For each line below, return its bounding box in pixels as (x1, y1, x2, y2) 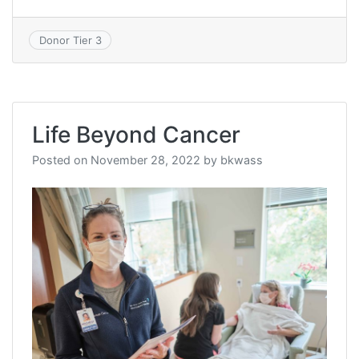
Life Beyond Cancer (32, 121, 240, 149)
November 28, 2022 (91, 153, 200, 167)
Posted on (32, 153, 91, 167)
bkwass (220, 153, 263, 167)
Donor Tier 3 (38, 34, 102, 47)
